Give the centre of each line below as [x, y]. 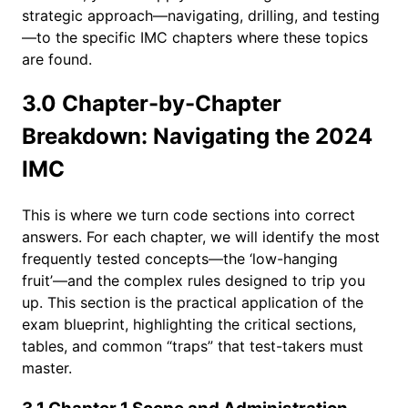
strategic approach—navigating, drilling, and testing [201, 15]
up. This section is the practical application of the [193, 303]
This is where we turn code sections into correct [189, 215]
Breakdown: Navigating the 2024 [197, 137]
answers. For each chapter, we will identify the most [201, 237]
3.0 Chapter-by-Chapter [152, 104]
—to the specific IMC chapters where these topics [195, 37]
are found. [57, 59]
